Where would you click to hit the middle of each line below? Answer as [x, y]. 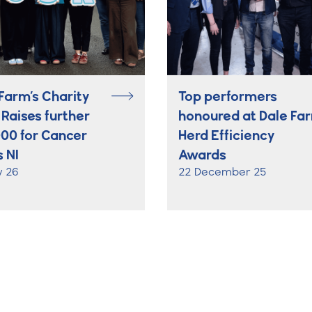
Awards [202, 154]
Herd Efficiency [226, 135]
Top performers [228, 96]
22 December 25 [223, 171]
